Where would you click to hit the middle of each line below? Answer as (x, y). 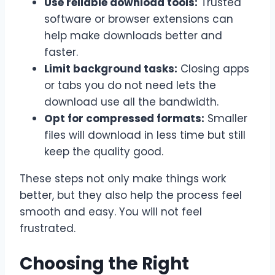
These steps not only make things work (123, 179)
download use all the (102, 102)
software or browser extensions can (139, 19)
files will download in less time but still (145, 135)
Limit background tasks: (111, 69)
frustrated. (48, 229)
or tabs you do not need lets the (130, 86)
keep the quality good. (104, 152)
